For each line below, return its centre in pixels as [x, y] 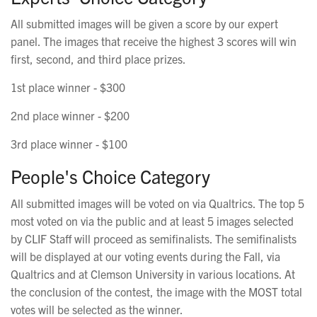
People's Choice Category [113, 175]
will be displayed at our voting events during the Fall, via [145, 256]
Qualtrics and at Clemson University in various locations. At [153, 273]
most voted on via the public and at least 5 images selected [152, 220]
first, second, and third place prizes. [99, 58]
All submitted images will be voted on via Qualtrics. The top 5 [157, 203]
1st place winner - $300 [68, 87]
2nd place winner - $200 [70, 115]
